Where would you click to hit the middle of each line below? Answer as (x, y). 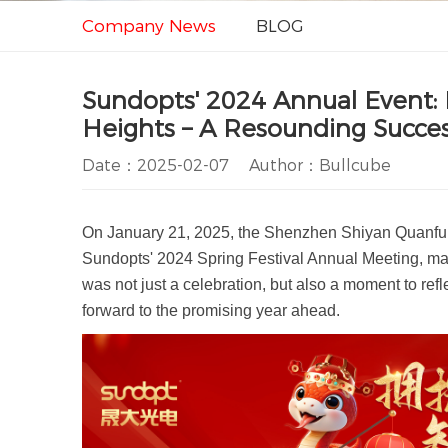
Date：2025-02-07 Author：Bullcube (236, 166)
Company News (149, 26)
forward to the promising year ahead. (213, 311)
